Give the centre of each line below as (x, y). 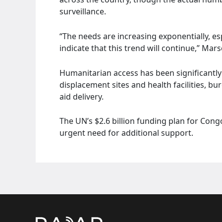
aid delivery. (82, 96)
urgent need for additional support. (126, 133)
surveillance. (83, 12)
